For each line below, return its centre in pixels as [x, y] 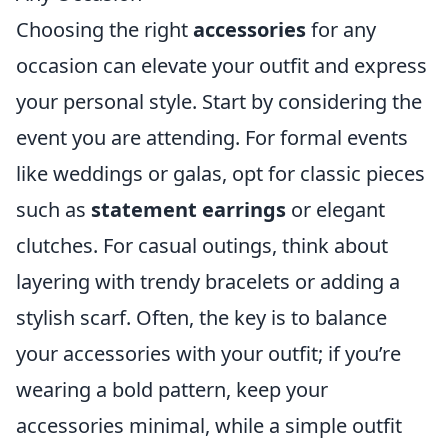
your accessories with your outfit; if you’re [208, 353]
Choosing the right [104, 29]
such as [53, 209]
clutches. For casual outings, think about [202, 245]
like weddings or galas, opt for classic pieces [220, 173]
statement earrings [188, 209]
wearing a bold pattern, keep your [172, 389]
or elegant [335, 209]
